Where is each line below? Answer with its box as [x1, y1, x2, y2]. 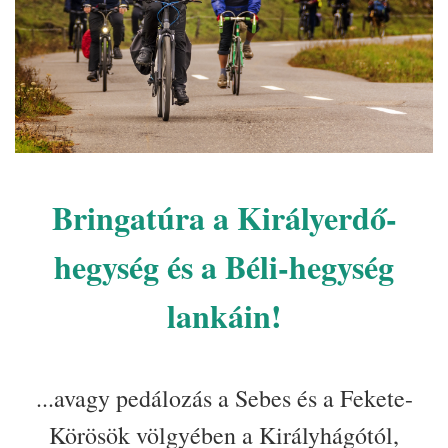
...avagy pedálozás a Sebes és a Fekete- [35, 382, 413, 415]
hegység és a [54, 243, 225, 291]
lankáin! [166, 292, 282, 340]
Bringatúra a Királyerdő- [51, 194, 397, 242]
